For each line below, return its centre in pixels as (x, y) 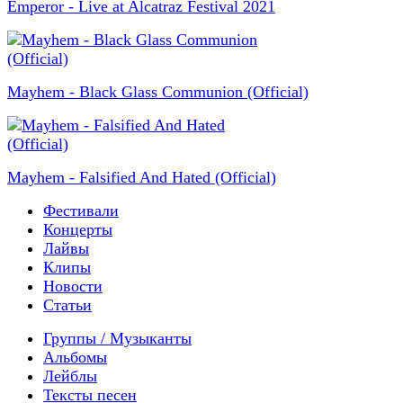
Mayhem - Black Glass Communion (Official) (158, 91)
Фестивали (81, 210)
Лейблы (70, 376)
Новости (73, 286)
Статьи (67, 304)
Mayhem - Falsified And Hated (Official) (142, 177)
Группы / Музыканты (117, 338)
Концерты (78, 229)
